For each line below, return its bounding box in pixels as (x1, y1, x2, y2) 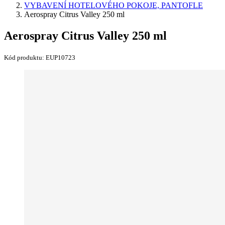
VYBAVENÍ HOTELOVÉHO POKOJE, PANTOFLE (24, 1, 203, 10)
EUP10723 (46, 53, 75, 61)
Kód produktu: (4, 53, 46, 61)
